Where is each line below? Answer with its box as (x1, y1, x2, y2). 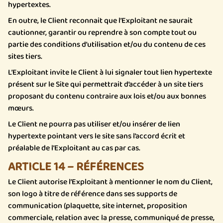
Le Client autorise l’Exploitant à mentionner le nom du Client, (8, 176, 213, 188)
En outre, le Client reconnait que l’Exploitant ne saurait (8, 14, 193, 27)
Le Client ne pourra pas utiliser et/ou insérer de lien (8, 118, 180, 130)
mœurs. (8, 102, 34, 114)
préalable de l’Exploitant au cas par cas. (8, 142, 140, 154)
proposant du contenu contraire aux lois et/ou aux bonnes (8, 90, 206, 103)
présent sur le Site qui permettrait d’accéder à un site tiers (8, 78, 203, 91)
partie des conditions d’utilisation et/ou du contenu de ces (8, 38, 206, 51)
